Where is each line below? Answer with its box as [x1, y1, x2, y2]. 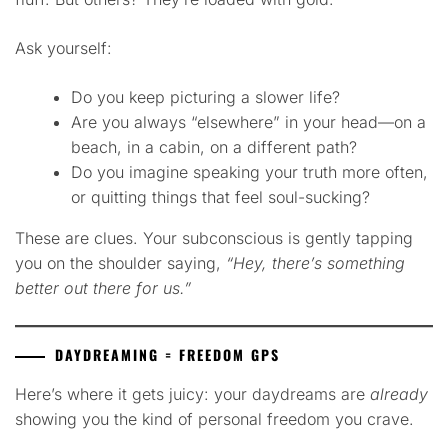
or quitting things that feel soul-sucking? [71, 187, 370, 208]
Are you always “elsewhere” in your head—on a [71, 112, 426, 133]
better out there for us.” [15, 278, 191, 299]
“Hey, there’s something [226, 253, 405, 274]
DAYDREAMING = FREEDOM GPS [55, 344, 280, 366]
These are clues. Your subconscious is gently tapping [15, 228, 413, 249]
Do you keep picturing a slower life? [71, 87, 340, 108]
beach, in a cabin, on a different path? [71, 137, 357, 158]
